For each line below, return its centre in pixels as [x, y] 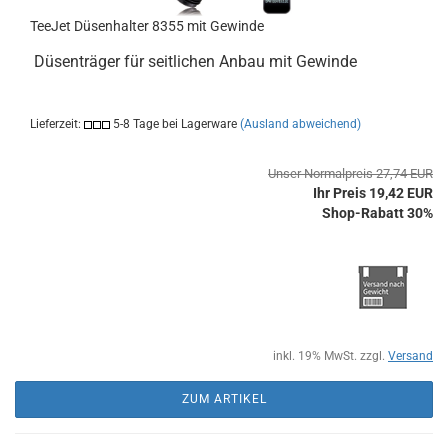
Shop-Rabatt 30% [377, 213]
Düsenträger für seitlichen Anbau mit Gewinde [193, 61]
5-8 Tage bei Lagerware [173, 124]
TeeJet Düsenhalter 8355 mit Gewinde [147, 26]
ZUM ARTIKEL [224, 399]
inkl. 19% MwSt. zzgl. [330, 356]
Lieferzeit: [57, 124]
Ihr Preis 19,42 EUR [373, 193]
